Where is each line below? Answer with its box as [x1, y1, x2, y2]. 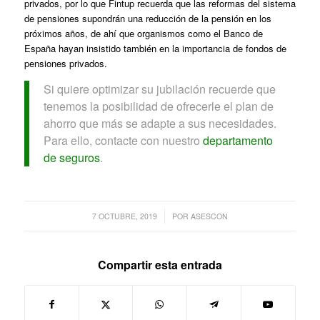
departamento [202, 131, 273, 149]
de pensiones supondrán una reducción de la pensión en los [24, 11, 271, 26]
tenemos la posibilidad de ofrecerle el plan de [43, 97, 274, 114]
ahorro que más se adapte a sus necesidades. [43, 114, 276, 131]
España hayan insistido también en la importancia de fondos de [24, 41, 286, 56]
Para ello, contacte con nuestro [43, 131, 203, 149]
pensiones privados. [24, 56, 107, 71]
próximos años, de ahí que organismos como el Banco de [24, 26, 263, 41]
